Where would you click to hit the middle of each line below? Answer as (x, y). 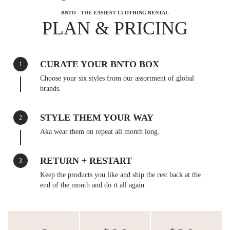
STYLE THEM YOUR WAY (97, 117)
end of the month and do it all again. (93, 185)
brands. (51, 88)
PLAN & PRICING (115, 28)
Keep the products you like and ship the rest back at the (120, 175)
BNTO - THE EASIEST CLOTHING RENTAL (115, 12)
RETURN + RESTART (86, 160)
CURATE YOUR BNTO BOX (100, 64)
